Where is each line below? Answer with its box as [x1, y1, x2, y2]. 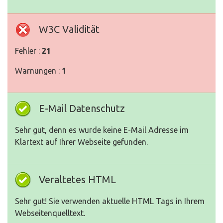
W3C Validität [39, 23, 100, 35]
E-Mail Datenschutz [39, 103, 125, 114]
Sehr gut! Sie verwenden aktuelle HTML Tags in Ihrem [15, 197, 205, 206]
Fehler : [15, 46, 42, 56]
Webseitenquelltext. [15, 209, 85, 218]
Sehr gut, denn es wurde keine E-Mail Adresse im [15, 125, 189, 135]
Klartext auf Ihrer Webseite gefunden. [15, 137, 148, 147]
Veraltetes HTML [39, 174, 116, 186]
